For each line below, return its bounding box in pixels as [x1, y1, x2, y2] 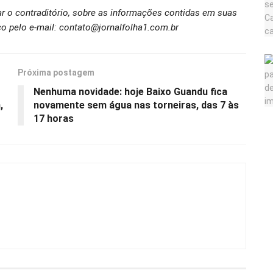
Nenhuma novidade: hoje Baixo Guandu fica [34, 86, 227, 98]
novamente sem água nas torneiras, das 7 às [34, 99, 239, 112]
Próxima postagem [18, 68, 94, 78]
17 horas [34, 113, 74, 125]
